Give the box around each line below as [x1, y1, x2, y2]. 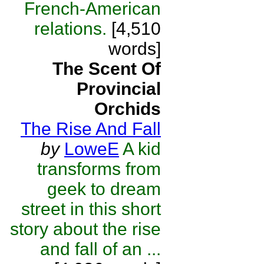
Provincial [77, 79, 161, 98]
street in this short [21, 199, 161, 219]
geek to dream [47, 179, 161, 199]
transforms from [37, 159, 161, 179]
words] [108, 39, 161, 58]
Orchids [94, 99, 161, 118]
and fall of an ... [40, 239, 161, 259]
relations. [34, 19, 107, 38]
